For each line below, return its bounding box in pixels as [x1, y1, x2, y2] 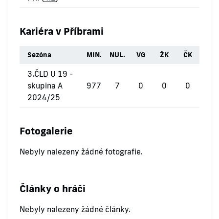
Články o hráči [20, 182, 86, 195]
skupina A [27, 81, 63, 90]
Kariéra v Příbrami [20, 24, 104, 37]
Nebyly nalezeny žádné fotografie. [20, 147, 143, 156]
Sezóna [27, 50, 51, 59]
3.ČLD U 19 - [27, 69, 73, 79]
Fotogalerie [20, 124, 73, 137]
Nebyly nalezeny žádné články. [20, 204, 131, 214]
